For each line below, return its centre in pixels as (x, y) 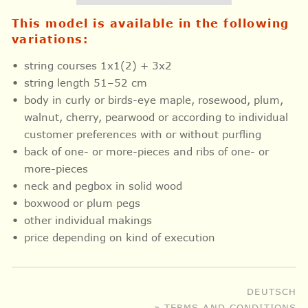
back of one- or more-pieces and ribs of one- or (146, 152)
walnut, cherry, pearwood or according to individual (156, 117)
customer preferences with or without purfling (144, 134)
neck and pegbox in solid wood (104, 186)
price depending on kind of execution (119, 238)
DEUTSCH (272, 291)
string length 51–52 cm (87, 83)
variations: (50, 39)
